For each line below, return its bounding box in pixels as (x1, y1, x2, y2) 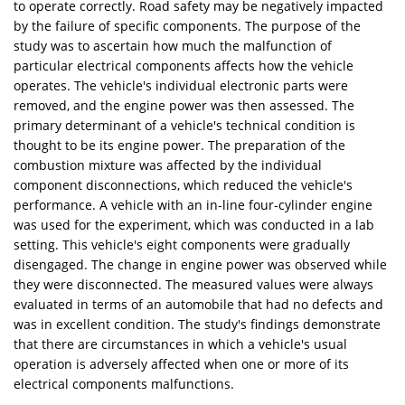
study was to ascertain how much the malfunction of (14, 36, 332, 54)
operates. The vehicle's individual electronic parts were (14, 76, 348, 94)
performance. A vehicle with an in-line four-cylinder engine (14, 195, 372, 213)
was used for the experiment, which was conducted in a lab (14, 215, 374, 233)
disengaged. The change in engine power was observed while (14, 255, 387, 273)
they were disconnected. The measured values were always (14, 275, 373, 293)
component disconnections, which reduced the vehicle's (14, 175, 353, 193)
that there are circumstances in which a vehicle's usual (14, 334, 347, 353)
